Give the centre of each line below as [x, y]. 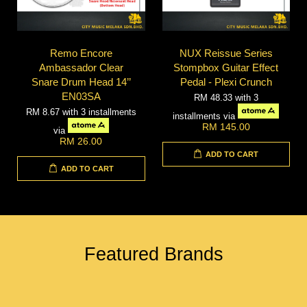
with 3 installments [99, 112]
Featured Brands [153, 255]
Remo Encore [81, 53]
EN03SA [81, 96]
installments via [206, 116]
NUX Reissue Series [226, 53]
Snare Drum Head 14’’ [81, 82]
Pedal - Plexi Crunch [226, 82]
